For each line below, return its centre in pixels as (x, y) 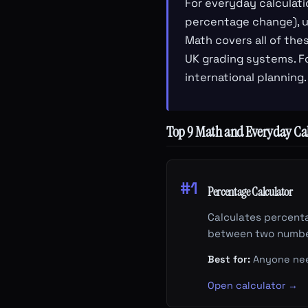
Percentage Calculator (250, 191)
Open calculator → (253, 285)
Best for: (229, 260)
